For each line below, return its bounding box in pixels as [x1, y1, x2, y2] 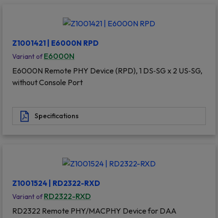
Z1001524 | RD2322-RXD [12, 179, 100, 188]
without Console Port [12, 77, 83, 88]
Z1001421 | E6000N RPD [12, 38, 99, 48]
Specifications [35, 111, 79, 121]
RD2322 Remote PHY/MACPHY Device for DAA [12, 206, 177, 216]
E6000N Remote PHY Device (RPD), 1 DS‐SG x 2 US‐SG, [12, 66, 202, 76]
